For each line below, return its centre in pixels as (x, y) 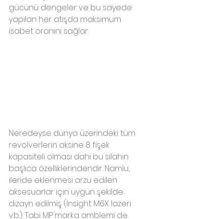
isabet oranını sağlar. (49, 31)
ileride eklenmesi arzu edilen (64, 180)
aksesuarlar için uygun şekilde (67, 192)
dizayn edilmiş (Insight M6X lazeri (71, 203)
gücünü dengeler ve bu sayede (71, 8)
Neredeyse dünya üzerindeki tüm (73, 133)
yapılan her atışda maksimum (66, 20)
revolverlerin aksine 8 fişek (60, 145)
